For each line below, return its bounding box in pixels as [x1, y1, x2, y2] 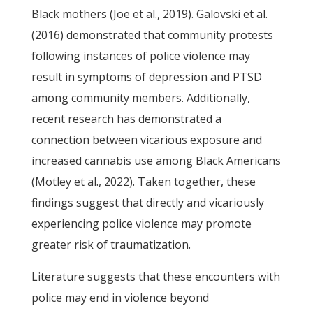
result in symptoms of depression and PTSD [31, 69, 262, 85]
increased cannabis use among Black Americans [31, 153, 281, 168]
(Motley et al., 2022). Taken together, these [31, 174, 256, 189]
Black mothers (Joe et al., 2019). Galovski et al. [31, 6, 268, 22]
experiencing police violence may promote [31, 216, 252, 231]
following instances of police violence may [31, 48, 250, 64]
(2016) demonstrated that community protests [31, 27, 273, 43]
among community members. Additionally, [31, 90, 250, 105]
